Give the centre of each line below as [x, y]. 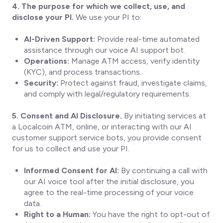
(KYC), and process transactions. [83, 72]
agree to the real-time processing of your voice [109, 192]
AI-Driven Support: [59, 39]
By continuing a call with [163, 170]
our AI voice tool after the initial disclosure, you [109, 181]
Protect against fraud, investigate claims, [133, 83]
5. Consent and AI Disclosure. [67, 116]
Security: [41, 83]
